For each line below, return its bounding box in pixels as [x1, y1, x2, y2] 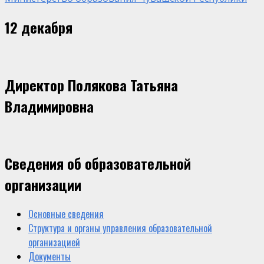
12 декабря [5, 16, 72, 38]
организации [5, 174, 81, 196]
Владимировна [5, 95, 94, 117]
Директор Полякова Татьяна [5, 74, 178, 95]
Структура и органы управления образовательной [28, 221, 212, 236]
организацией [28, 235, 80, 250]
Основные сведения [28, 207, 104, 222]
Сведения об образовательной [5, 153, 191, 174]
